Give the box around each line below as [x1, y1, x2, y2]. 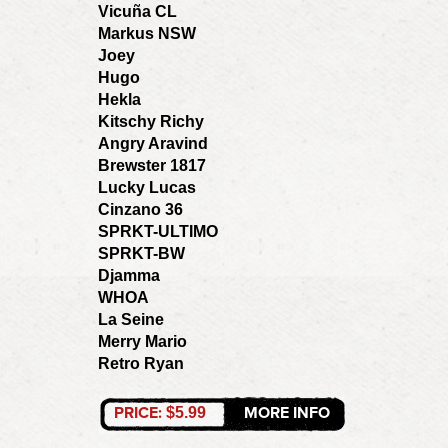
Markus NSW [98, 25, 196, 42]
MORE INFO [240, 403, 330, 423]
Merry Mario [98, 333, 187, 350]
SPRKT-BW [98, 245, 185, 262]
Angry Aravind [98, 135, 208, 152]
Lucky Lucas [98, 179, 196, 196]
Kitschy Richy [98, 113, 204, 130]
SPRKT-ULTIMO [98, 223, 218, 240]
